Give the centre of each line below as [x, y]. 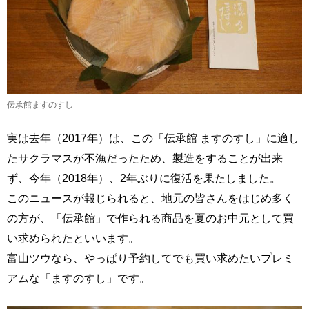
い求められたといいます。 [73, 238]
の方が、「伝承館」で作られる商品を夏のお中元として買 [150, 218]
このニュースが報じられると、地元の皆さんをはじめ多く [150, 198]
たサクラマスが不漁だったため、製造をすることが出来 [145, 158]
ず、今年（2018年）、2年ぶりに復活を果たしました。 [144, 178]
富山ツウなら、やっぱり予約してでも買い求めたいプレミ [150, 258]
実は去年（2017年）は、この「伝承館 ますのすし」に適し [153, 138]
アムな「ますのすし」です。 [79, 278]
